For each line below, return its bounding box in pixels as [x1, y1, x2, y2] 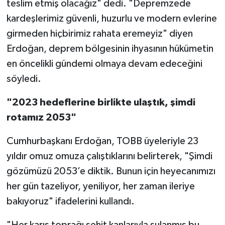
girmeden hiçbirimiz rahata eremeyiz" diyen [6, 29, 193, 39]
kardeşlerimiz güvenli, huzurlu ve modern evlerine [6, 14, 217, 24]
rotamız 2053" [6, 113, 76, 123]
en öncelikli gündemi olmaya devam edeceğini [6, 59, 202, 69]
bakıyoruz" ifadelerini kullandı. [6, 196, 135, 207]
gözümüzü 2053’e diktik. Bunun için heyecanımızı [6, 166, 215, 177]
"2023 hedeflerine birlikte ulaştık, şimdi [6, 97, 195, 108]
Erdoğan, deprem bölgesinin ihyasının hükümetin [6, 44, 213, 54]
